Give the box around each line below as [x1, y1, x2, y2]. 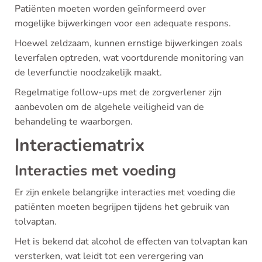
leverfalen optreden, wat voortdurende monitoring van [15, 51, 244, 64]
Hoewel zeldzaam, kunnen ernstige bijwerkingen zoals [15, 37, 243, 50]
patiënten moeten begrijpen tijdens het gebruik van [15, 201, 229, 213]
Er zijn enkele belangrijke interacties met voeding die [15, 186, 236, 199]
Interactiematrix [15, 133, 144, 157]
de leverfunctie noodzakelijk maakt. [15, 66, 162, 79]
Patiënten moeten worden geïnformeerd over [15, 2, 206, 15]
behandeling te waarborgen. [15, 115, 133, 128]
